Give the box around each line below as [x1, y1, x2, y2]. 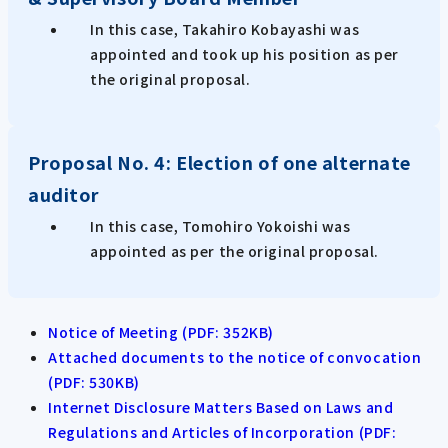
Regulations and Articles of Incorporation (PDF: [48, 422, 397, 443]
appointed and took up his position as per [90, 43, 399, 64]
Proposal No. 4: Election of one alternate [28, 148, 411, 175]
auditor [28, 180, 100, 207]
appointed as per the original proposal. [90, 240, 379, 261]
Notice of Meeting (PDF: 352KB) [48, 322, 274, 343]
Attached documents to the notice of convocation [48, 347, 422, 368]
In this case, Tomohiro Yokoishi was [90, 215, 351, 236]
